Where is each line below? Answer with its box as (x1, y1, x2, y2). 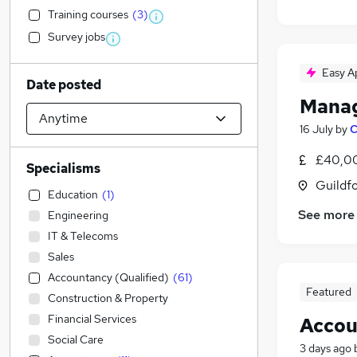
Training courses (48, 7, 128, 22)
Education (48, 187, 98, 202)
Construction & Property (48, 291, 168, 305)
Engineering (48, 208, 108, 222)
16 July (300, 122, 333, 137)
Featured (305, 284, 351, 300)
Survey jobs (48, 29, 105, 44)
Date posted (26, 76, 101, 93)
